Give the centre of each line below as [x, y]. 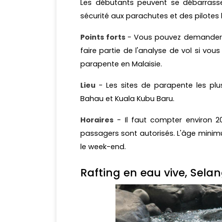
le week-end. [103, 147]
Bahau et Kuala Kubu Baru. [127, 99]
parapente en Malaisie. [121, 64]
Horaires [97, 120]
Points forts [104, 37]
